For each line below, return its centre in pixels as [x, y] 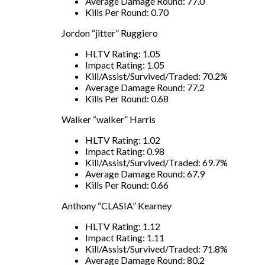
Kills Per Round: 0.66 [127, 185]
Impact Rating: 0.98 [125, 151]
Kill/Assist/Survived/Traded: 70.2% [156, 76]
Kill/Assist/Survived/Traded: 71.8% [156, 248]
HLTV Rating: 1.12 [123, 226]
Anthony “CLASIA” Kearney [117, 205]
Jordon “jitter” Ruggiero [110, 33]
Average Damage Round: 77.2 [145, 87]
